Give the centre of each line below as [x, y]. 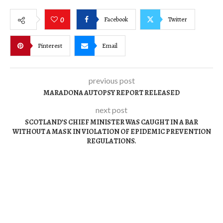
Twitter [177, 19]
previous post [111, 81]
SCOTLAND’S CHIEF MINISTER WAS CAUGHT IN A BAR [111, 122]
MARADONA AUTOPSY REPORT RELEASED [111, 93]
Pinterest [50, 45]
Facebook [116, 19]
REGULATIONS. [111, 141]
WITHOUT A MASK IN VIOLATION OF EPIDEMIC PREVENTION [111, 132]
